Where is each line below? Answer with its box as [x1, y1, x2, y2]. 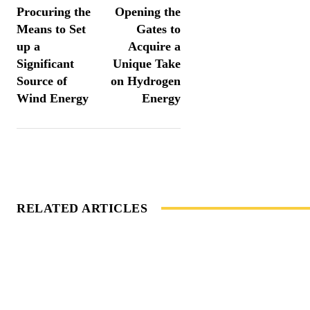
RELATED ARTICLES [17, 201, 147, 216]
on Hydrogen [111, 74, 181, 89]
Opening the [115, 5, 181, 19]
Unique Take [113, 57, 181, 71]
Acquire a [128, 39, 181, 54]
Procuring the [17, 5, 91, 19]
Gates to [136, 22, 181, 37]
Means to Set [17, 22, 86, 37]
